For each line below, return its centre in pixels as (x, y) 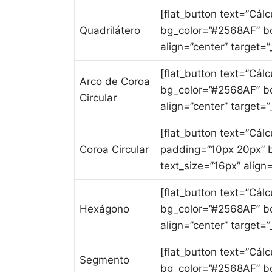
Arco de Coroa (115, 81)
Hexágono (104, 209)
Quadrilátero (110, 30)
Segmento (104, 260)
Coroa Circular (114, 149)
